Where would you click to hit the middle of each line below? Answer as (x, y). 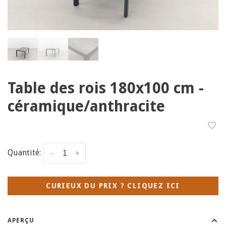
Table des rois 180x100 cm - (106, 88)
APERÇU (21, 220)
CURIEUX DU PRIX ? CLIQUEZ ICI (113, 185)
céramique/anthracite (86, 106)
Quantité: (24, 152)
